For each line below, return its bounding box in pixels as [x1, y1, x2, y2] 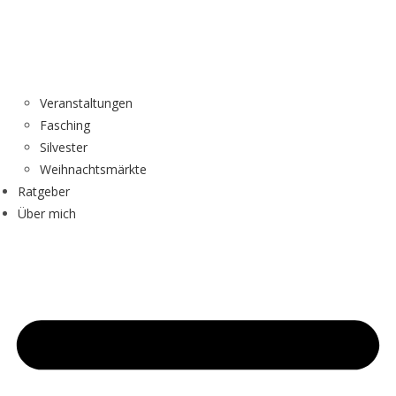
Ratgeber [18, 183, 70, 201]
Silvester [40, 139, 88, 156]
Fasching [40, 117, 90, 134]
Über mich [18, 205, 76, 223]
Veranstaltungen [40, 95, 133, 112]
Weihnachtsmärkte [40, 161, 147, 179]
